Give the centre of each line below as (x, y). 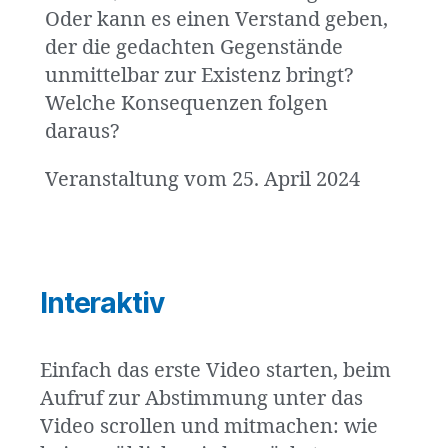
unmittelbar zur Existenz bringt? (199, 76)
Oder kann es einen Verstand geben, (216, 20)
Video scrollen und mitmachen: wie (209, 427)
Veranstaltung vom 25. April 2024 (202, 180)
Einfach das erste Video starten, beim (215, 371)
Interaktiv (102, 303)
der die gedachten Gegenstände (194, 48)
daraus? (82, 132)
